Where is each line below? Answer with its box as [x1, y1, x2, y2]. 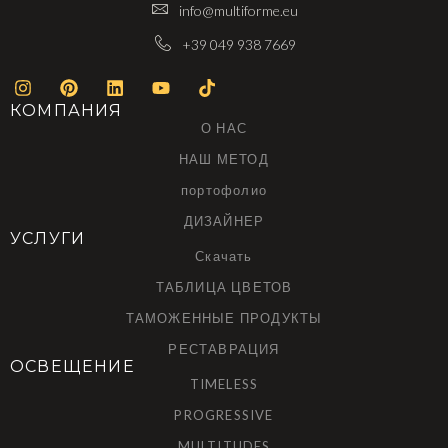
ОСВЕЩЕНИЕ [10, 356, 135, 376]
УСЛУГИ [10, 228, 86, 248]
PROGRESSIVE [174, 406, 274, 423]
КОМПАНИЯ [10, 100, 123, 120]
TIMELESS [189, 375, 259, 392]
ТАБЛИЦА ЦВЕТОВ [155, 278, 293, 295]
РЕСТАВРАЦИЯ [168, 340, 280, 357]
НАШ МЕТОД [179, 150, 269, 167]
